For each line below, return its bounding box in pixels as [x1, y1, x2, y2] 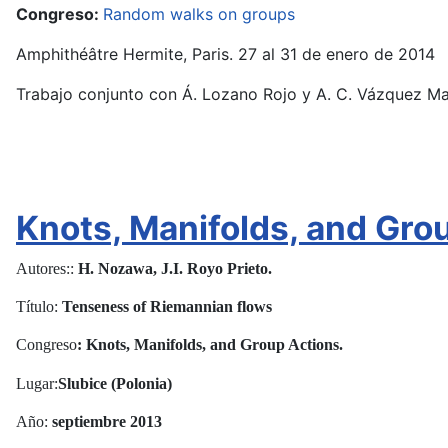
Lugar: [16, 374, 58, 392]
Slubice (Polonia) [58, 374, 172, 392]
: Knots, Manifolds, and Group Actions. [77, 336, 343, 354]
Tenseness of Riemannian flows [62, 298, 272, 316]
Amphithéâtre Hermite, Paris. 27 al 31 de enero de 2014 [16, 44, 435, 64]
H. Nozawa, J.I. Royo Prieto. [78, 260, 272, 277]
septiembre [52, 412, 126, 430]
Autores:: [16, 260, 78, 277]
